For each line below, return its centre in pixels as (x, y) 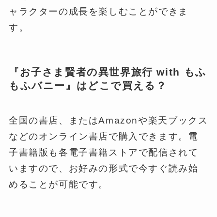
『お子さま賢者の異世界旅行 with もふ (108, 72)
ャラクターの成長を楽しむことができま (98, 11)
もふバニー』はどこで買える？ (88, 85)
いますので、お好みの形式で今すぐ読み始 (103, 169)
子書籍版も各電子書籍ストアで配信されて (103, 153)
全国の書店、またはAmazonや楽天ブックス (108, 121)
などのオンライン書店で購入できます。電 (103, 137)
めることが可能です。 (59, 185)
